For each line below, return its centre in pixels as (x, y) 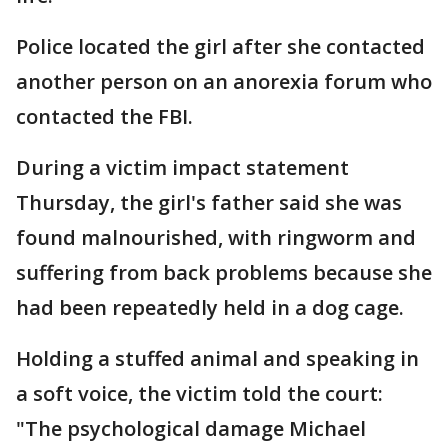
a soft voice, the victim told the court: (199, 394)
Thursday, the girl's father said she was (209, 203)
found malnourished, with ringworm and (216, 238)
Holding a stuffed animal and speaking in (217, 359)
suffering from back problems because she (224, 273)
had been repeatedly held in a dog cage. (210, 308)
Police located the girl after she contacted (220, 47)
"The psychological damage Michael (191, 429)
